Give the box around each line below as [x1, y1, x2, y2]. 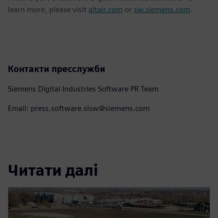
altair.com [89, 4, 123, 14]
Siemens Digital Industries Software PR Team [8, 84, 159, 93]
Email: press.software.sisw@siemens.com [8, 103, 150, 113]
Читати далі [8, 161, 98, 180]
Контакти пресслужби [8, 63, 105, 74]
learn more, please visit [8, 4, 89, 14]
